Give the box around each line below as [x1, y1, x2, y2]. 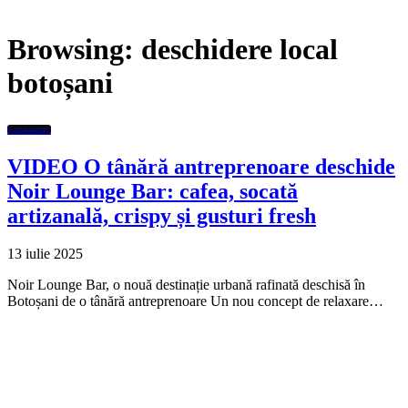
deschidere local [141, 33, 338, 66]
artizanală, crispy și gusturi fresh [7, 203, 316, 228]
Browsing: [7, 33, 141, 66]
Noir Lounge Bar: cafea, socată [7, 178, 298, 203]
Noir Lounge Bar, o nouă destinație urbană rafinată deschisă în [7, 277, 365, 293]
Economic [7, 124, 51, 135]
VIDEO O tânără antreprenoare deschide [7, 154, 395, 178]
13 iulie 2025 [7, 246, 83, 262]
